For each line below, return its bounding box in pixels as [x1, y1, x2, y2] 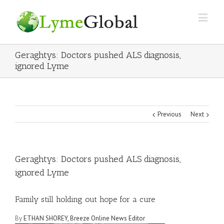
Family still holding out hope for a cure [15, 194, 155, 204]
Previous [157, 110, 181, 118]
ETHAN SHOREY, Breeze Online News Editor [23, 214, 145, 222]
